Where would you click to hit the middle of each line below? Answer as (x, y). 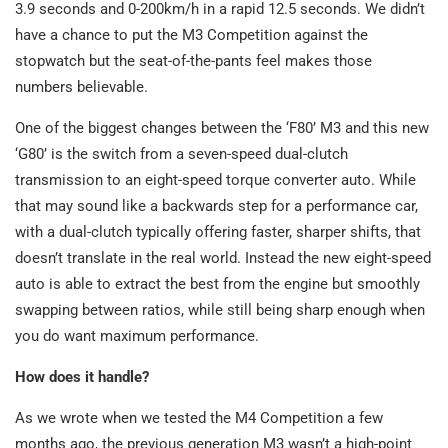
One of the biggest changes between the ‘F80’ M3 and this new (222, 127)
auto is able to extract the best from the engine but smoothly (217, 283)
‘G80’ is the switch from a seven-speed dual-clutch (181, 153)
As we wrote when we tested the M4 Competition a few (199, 417)
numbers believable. (81, 86)
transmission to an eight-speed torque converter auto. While (215, 179)
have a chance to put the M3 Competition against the (191, 34)
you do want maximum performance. (137, 335)
